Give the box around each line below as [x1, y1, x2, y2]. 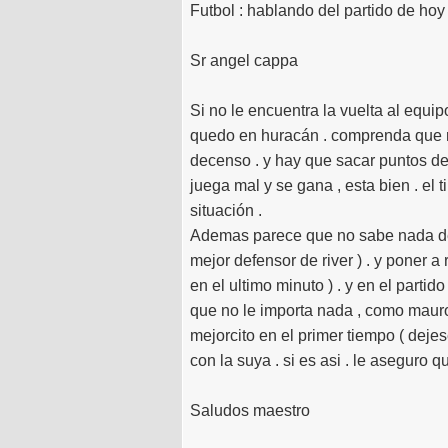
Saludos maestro [190, 402, 310, 420]
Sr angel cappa [190, 52, 298, 70]
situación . [190, 202, 262, 220]
